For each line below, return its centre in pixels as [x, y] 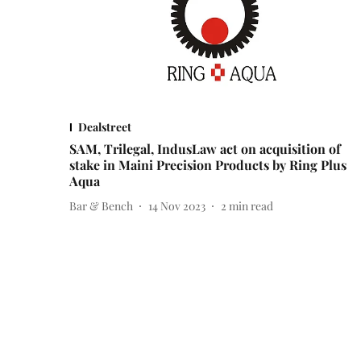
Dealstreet [105, 127]
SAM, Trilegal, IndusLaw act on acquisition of [205, 149]
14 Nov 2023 [177, 205]
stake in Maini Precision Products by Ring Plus [208, 165]
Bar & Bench [101, 205]
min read [251, 205]
